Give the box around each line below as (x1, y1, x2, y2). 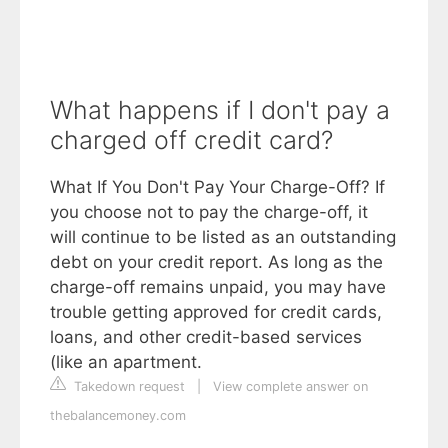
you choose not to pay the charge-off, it (50, 201, 368, 222)
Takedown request (70, 378, 185, 394)
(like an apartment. (50, 351, 202, 372)
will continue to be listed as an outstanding (50, 226, 396, 247)
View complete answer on (213, 378, 368, 394)
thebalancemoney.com (50, 407, 186, 423)
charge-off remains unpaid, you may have (50, 276, 386, 297)
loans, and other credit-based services (50, 326, 362, 347)
